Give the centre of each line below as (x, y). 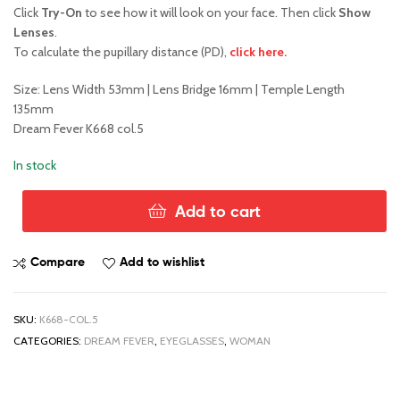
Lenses (34, 32)
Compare (58, 262)
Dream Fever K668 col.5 (79, 128)
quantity (35, 299)
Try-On (62, 12)
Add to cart (218, 212)
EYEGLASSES (192, 341)
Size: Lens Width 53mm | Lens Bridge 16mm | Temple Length (179, 89)
